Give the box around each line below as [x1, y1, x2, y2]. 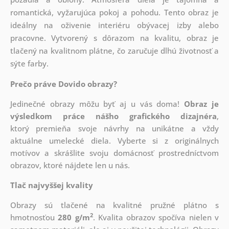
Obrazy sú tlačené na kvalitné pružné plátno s [10, 200, 219, 211]
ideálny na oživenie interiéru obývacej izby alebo [10, 20, 219, 31]
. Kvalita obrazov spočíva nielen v [93, 212, 219, 223]
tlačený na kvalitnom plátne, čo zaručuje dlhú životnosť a [10, 45, 219, 56]
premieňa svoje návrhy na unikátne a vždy [36, 123, 219, 134]
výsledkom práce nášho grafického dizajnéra [10, 111, 217, 122]
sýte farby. [10, 58, 49, 69]
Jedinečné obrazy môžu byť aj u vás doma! [10, 99, 185, 109]
